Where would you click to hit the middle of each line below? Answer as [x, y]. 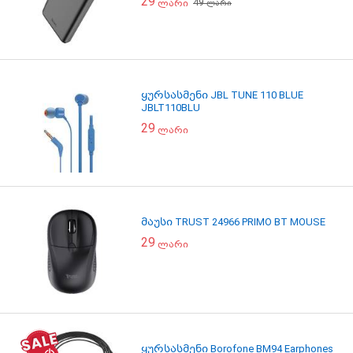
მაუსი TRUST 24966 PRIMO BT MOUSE [233, 222]
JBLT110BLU [171, 108]
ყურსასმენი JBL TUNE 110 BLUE [222, 95]
